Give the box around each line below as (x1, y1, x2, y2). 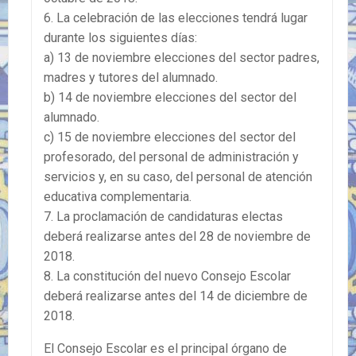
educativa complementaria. (44, 188, 192, 204)
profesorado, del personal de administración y (44, 149, 299, 164)
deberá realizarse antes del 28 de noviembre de (44, 228, 311, 244)
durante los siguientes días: (44, 29, 197, 45)
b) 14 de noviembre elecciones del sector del (44, 89, 296, 105)
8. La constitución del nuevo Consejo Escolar (44, 268, 291, 284)
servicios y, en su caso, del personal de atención (44, 168, 312, 184)
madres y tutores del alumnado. (44, 69, 218, 85)
